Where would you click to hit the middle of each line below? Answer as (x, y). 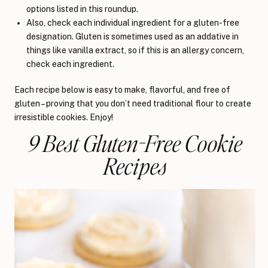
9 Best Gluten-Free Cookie (135, 143)
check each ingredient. (70, 64)
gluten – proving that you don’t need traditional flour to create (133, 104)
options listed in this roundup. (82, 9)
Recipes (135, 166)
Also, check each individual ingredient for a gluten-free (133, 23)
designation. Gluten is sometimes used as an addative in (133, 37)
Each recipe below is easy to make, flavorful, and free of (122, 90)
